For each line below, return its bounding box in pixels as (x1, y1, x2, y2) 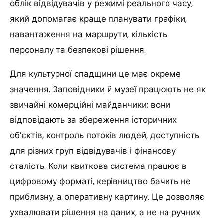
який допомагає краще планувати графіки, (10, 13, 187, 24)
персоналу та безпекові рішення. (10, 44, 146, 55)
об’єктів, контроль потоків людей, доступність (10, 129, 199, 141)
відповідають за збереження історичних (10, 114, 177, 125)
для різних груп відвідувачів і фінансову (10, 145, 176, 156)
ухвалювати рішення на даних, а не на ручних (10, 206, 200, 218)
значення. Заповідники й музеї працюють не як (10, 83, 206, 95)
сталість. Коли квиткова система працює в (10, 160, 187, 171)
